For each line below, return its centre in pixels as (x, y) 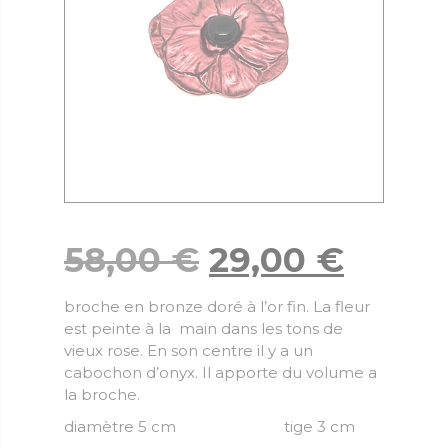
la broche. (102, 395)
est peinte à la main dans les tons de (203, 329)
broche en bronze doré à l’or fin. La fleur (217, 307)
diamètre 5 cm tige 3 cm (209, 427)
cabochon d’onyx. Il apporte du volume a (220, 373)
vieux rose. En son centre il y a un (188, 351)
